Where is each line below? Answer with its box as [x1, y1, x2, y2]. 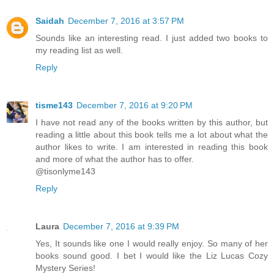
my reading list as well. [35, 45, 123, 56]
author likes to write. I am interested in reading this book [35, 142, 268, 152]
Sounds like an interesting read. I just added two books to [35, 33, 268, 43]
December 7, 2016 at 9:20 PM [76, 100, 193, 111]
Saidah [35, 16, 64, 26]
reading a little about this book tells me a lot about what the [35, 130, 268, 140]
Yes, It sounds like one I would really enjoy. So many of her [35, 239, 268, 248]
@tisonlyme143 [35, 166, 95, 177]
